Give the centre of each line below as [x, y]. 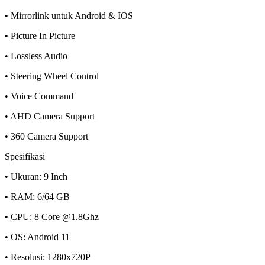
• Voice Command [39, 96]
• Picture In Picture [40, 35]
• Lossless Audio [36, 56]
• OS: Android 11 [37, 237]
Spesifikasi [25, 156]
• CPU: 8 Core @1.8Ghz [52, 216]
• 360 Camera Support [46, 136]
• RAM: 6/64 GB [37, 196]
